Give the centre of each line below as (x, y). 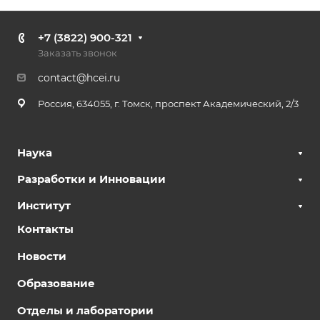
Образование (56, 283)
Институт (44, 205)
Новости (42, 256)
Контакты (45, 229)
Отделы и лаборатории (85, 310)
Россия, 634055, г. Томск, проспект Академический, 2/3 (168, 104)
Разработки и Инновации (91, 179)
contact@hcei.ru (79, 78)
